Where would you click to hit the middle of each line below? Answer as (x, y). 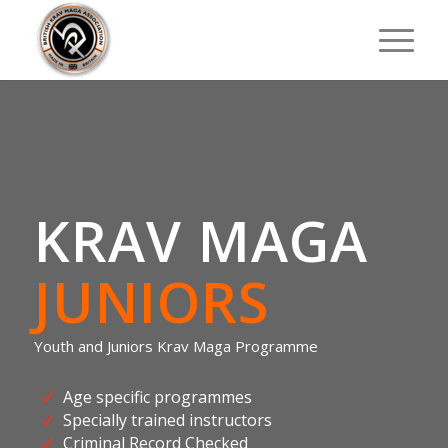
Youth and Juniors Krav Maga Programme (175, 345)
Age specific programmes (157, 396)
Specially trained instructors (167, 419)
